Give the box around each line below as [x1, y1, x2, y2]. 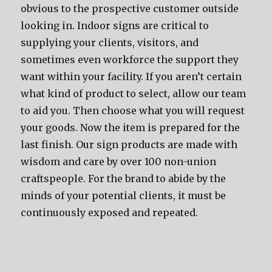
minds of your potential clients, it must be [21, 189, 226, 202]
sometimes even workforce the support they [21, 53, 239, 66]
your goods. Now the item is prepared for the [21, 121, 240, 134]
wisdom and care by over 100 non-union [21, 155, 217, 168]
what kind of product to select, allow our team [21, 87, 246, 100]
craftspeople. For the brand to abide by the [21, 172, 226, 185]
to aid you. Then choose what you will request [21, 104, 245, 117]
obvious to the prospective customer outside [21, 2, 239, 15]
